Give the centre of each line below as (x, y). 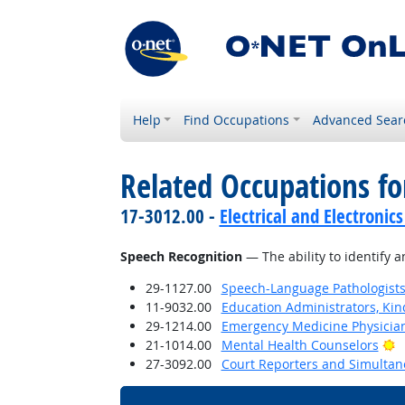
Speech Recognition (181, 256)
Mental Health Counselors (300, 345)
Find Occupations (237, 120)
